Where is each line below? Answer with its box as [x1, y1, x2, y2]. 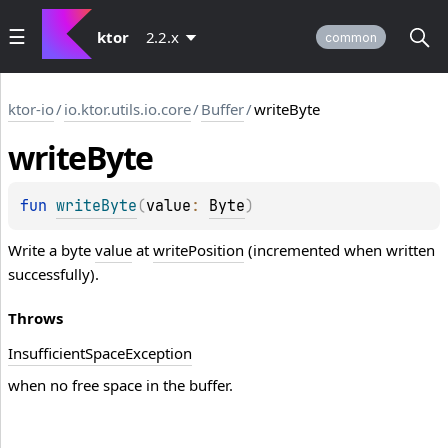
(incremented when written [244, 240, 435, 261]
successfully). [8, 264, 99, 285]
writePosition [153, 240, 244, 261]
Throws [8, 308, 63, 329]
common [325, 30, 377, 45]
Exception [125, 343, 192, 364]
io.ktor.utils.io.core [64, 99, 191, 119]
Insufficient [8, 343, 85, 364]
